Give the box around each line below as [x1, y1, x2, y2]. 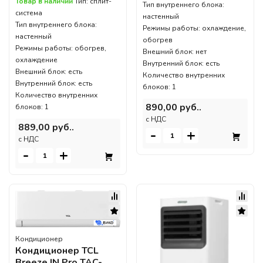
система [15, 8, 42, 18]
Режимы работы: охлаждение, [143, 23, 246, 33]
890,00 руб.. [146, 101, 201, 114]
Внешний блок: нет [143, 47, 207, 57]
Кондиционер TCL [15, 244, 99, 257]
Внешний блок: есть [15, 66, 82, 76]
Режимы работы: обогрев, [15, 43, 106, 53]
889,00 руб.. [18, 120, 74, 134]
